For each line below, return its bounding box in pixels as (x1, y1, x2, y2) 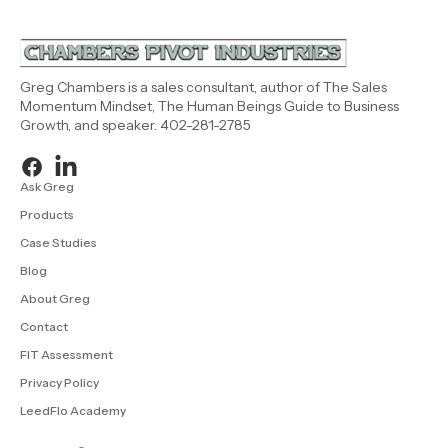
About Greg (20, 291, 90, 306)
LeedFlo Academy (20, 403, 126, 418)
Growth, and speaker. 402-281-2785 (20, 116, 251, 134)
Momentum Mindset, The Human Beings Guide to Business (20, 97, 399, 115)
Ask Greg (20, 179, 74, 194)
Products (20, 207, 74, 222)
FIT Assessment (20, 347, 113, 362)
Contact (20, 319, 68, 334)
